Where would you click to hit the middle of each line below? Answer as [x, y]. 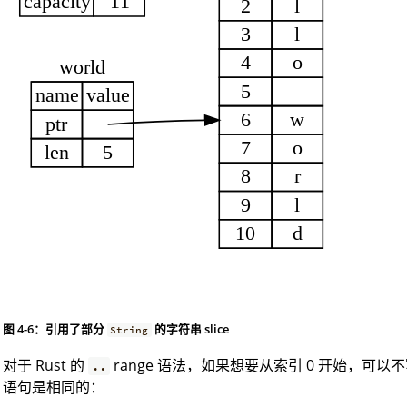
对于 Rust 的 [45, 366]
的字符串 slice [190, 329]
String [129, 330]
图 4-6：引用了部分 [55, 329]
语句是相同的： [54, 387]
